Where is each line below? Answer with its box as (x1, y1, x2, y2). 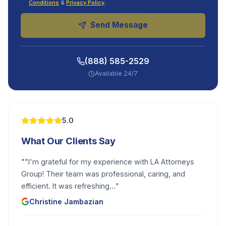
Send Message (90, 20, 148, 30)
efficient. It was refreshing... (21, 182, 116, 191)
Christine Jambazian (29, 197, 104, 206)
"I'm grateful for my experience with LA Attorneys (24, 157, 194, 166)
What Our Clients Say (21, 135, 116, 147)
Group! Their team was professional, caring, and (21, 169, 185, 179)
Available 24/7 (94, 70, 138, 78)
